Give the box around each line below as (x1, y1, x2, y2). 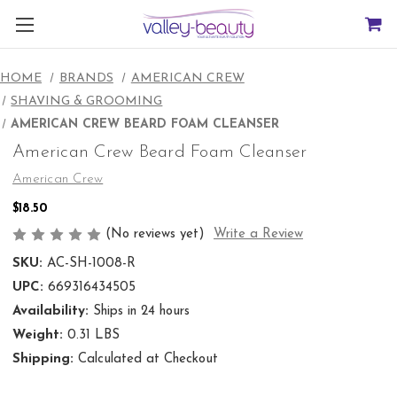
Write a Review (213, 228, 303, 242)
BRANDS (58, 72, 113, 85)
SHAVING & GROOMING (11, 95, 163, 108)
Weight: (12, 329, 63, 343)
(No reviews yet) (105, 227, 205, 241)
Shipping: (12, 353, 74, 367)
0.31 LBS (66, 329, 120, 343)
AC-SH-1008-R (46, 257, 136, 271)
